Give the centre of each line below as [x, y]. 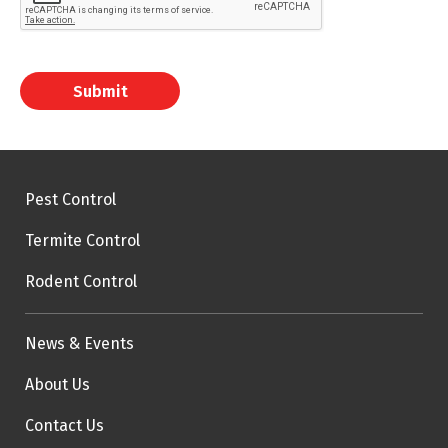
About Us [57, 384]
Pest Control [70, 199]
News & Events [79, 343]
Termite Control [82, 240]
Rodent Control [81, 281]
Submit [100, 91]
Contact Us [64, 425]
